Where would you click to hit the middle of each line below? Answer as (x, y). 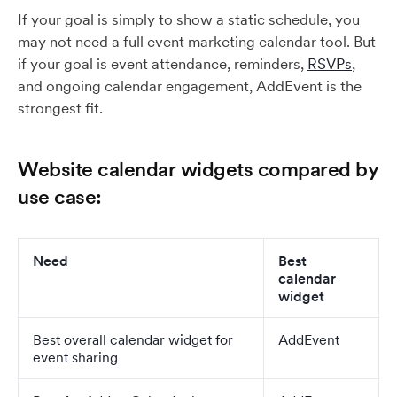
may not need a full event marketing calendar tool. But (197, 42)
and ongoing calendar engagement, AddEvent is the (190, 86)
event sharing (75, 357)
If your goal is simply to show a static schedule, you (189, 19)
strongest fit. (60, 108)
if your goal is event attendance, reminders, (163, 64)
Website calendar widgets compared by (198, 169)
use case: (60, 196)
